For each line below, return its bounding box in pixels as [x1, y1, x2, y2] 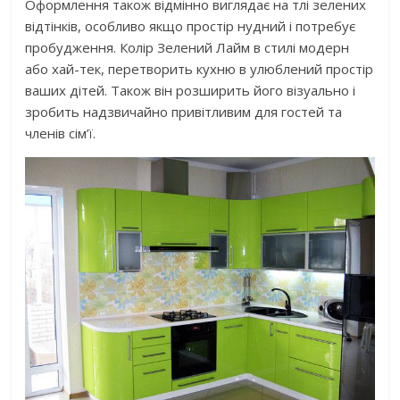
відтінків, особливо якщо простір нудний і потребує [25, 17, 356, 36]
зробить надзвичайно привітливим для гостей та [25, 103, 343, 121]
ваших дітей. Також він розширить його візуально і [25, 81, 356, 100]
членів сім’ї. [25, 124, 96, 143]
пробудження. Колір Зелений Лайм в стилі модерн [25, 38, 350, 57]
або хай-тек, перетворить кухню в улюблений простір [25, 60, 374, 79]
